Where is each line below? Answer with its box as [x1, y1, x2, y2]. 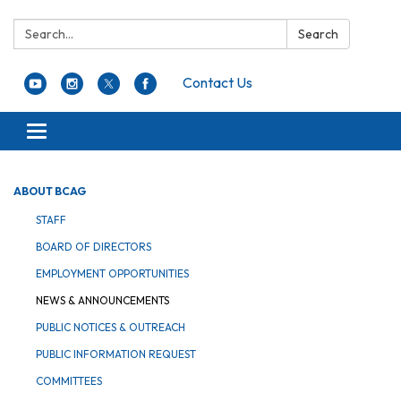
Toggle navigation [36, 124, 145, 142]
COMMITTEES [36, 373, 102, 388]
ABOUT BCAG [13, 183, 86, 198]
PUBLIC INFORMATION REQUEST [36, 346, 196, 361]
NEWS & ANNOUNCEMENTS [36, 293, 169, 307]
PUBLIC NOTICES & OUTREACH [36, 320, 185, 334]
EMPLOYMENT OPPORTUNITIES [36, 266, 189, 280]
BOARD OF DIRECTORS [36, 239, 151, 253]
